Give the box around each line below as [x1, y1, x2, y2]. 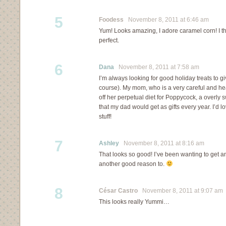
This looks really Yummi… [99, 198, 169, 205]
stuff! [99, 113, 111, 120]
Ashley [99, 140, 119, 147]
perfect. [99, 37, 119, 44]
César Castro [99, 187, 138, 194]
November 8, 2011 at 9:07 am [138, 187, 223, 194]
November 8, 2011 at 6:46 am [124, 16, 209, 23]
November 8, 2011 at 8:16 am [119, 140, 204, 147]
